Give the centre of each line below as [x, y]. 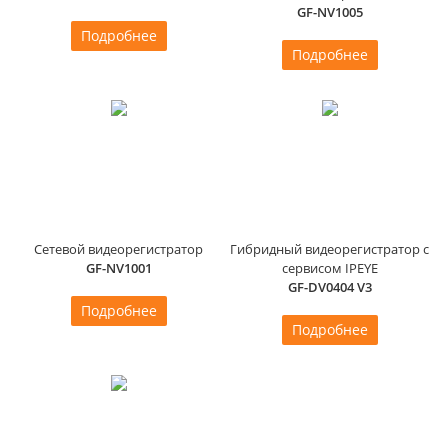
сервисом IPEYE [329, 267]
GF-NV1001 [118, 267]
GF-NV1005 [329, 11]
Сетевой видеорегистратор [118, 248]
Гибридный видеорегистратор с [329, 248]
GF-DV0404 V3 [329, 286]
